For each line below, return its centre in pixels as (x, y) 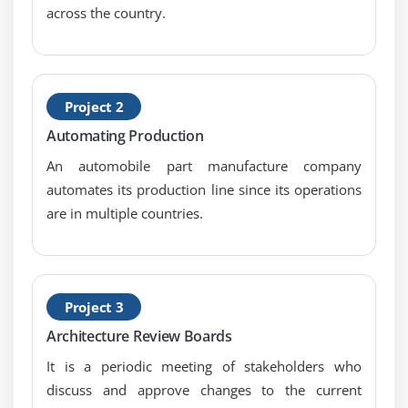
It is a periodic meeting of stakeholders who (204, 366)
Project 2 (94, 106)
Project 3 (94, 306)
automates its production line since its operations (204, 189)
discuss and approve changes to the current (204, 389)
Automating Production (125, 135)
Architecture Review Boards (139, 336)
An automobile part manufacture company (204, 165)
